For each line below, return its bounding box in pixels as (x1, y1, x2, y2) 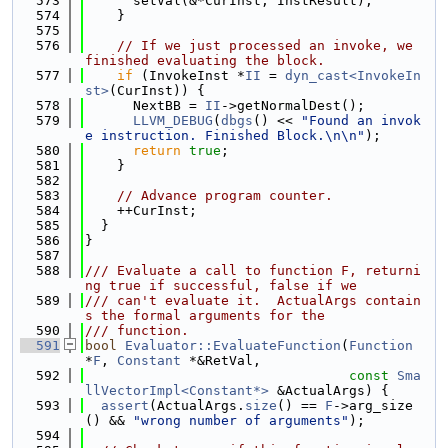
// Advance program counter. (117, 188, 333, 203)
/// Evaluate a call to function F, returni (85, 263, 421, 278)
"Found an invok (301, 113, 421, 128)
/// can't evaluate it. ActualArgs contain (85, 293, 421, 308)
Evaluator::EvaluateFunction (125, 338, 341, 353)
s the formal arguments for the (85, 308, 325, 323)
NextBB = (85, 98, 205, 113)
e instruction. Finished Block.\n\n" (85, 128, 365, 143)
